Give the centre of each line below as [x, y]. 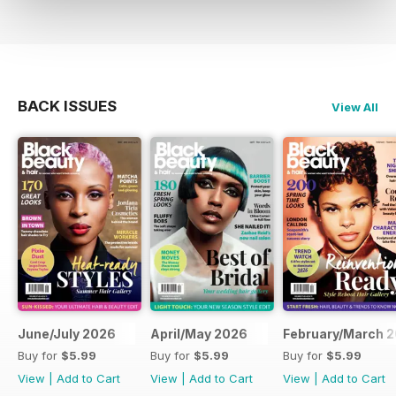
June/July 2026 [67, 334]
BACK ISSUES [67, 106]
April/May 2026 [199, 334]
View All [355, 107]
